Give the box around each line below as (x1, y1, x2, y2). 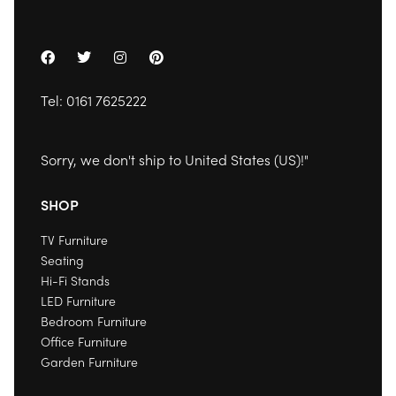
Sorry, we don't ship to (41, 149, 185, 170)
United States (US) (185, 149, 301, 170)
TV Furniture (41, 231, 108, 248)
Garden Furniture (41, 353, 138, 370)
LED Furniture (41, 292, 116, 309)
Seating (41, 251, 84, 269)
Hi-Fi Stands (41, 271, 110, 289)
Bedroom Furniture (41, 312, 147, 330)
